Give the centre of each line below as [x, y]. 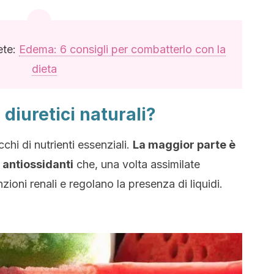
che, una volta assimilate [137, 164]
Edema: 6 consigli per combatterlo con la [122, 49]
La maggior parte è [184, 145]
